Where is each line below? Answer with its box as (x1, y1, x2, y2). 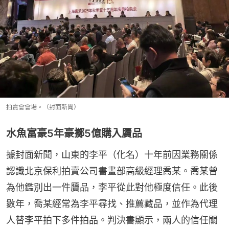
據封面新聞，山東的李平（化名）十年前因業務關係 (6, 149, 218, 160)
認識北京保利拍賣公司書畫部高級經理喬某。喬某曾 (6, 165, 218, 176)
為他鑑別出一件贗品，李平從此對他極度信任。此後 (6, 181, 218, 193)
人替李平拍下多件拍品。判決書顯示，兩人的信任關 (6, 214, 218, 225)
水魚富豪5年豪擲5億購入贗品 (6, 127, 142, 140)
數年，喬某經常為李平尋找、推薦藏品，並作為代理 (6, 198, 218, 209)
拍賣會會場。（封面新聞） (6, 103, 80, 111)
